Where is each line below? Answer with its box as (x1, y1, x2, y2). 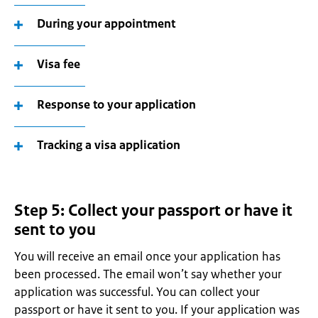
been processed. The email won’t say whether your (14, 266, 282, 282)
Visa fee (37, 56, 80, 72)
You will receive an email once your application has (14, 248, 280, 264)
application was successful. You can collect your (14, 284, 260, 300)
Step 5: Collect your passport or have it (14, 200, 292, 221)
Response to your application (37, 97, 196, 112)
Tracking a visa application (37, 137, 180, 153)
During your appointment (37, 16, 175, 31)
